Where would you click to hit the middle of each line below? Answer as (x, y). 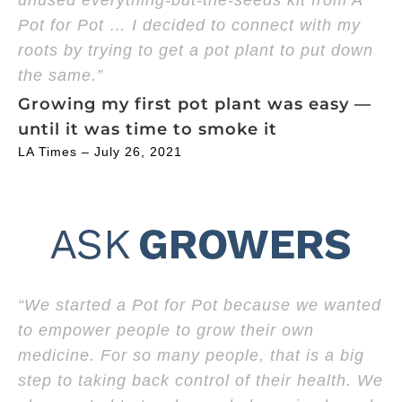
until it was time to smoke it (148, 129)
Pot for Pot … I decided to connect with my (189, 26)
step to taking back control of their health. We (201, 380)
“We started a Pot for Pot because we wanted (200, 305)
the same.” (61, 76)
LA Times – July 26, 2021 (100, 151)
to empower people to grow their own (166, 330)
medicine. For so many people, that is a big (191, 355)
